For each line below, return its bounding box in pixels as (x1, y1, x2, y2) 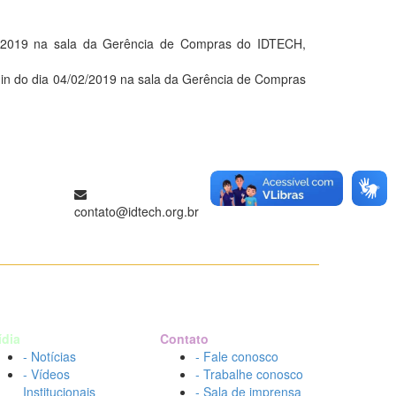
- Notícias (23, 347, 76, 365)
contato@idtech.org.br (73, 202, 199, 220)
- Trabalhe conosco (195, 365, 303, 383)
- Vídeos (23, 365, 70, 383)
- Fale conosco (195, 347, 278, 365)
